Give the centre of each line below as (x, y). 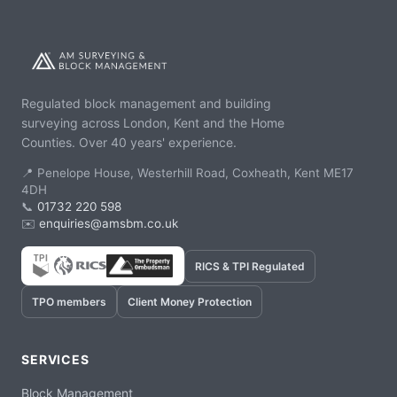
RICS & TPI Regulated (250, 266)
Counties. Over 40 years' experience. (129, 143)
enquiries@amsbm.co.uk (109, 224)
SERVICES (55, 360)
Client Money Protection (190, 302)
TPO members (69, 302)
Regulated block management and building (146, 104)
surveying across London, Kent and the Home (153, 123)
